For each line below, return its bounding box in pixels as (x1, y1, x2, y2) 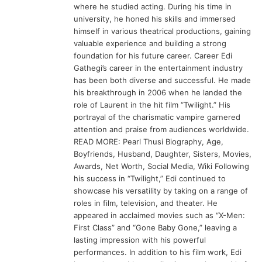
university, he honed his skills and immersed (74, 13, 236, 23)
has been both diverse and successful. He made (74, 75, 251, 85)
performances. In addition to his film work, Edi (74, 247, 242, 257)
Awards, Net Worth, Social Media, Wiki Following (74, 161, 250, 171)
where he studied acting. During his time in (74, 1, 232, 11)
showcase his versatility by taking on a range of (74, 185, 249, 195)
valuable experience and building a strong (74, 38, 227, 48)
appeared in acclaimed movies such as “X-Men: (74, 210, 246, 220)
